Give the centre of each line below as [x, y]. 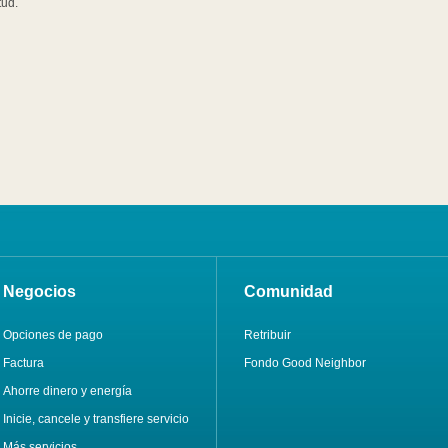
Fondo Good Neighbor [305, 363]
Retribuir [268, 335]
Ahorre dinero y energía [68, 391]
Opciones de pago [53, 335]
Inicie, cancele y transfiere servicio [96, 419]
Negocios [40, 292]
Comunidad [289, 292]
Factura [24, 363]
